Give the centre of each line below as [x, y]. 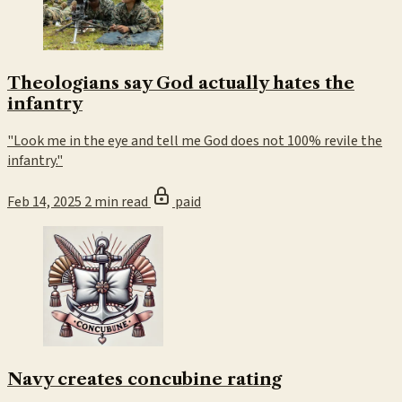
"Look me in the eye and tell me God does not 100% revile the [195, 140]
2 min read [118, 201]
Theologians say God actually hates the [181, 83]
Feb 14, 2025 [44, 201]
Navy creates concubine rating [144, 379]
